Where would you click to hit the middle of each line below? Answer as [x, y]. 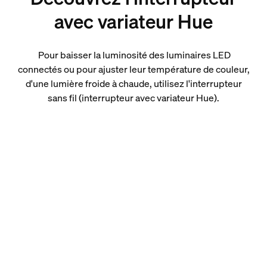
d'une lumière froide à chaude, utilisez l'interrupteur [133, 83]
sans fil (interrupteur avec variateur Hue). [133, 98]
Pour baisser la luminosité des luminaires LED [133, 55]
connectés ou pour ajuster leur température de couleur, [133, 69]
